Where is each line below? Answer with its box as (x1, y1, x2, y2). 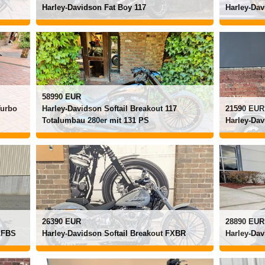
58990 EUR (42, 92, 81, 101)
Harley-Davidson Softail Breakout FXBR (42, 229, 186, 238)
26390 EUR (42, 217, 81, 226)
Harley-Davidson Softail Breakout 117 (42, 104, 177, 113)
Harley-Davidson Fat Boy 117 (42, 3, 146, 12)
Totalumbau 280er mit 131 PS (42, 116, 149, 125)
